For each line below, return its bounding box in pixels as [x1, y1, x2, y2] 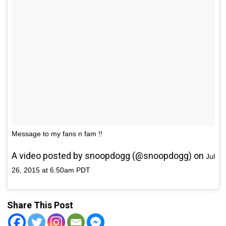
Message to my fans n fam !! [11, 129, 102, 138]
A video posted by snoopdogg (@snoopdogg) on [11, 150, 206, 161]
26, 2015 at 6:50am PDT [11, 165, 90, 174]
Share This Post [7, 199, 73, 210]
